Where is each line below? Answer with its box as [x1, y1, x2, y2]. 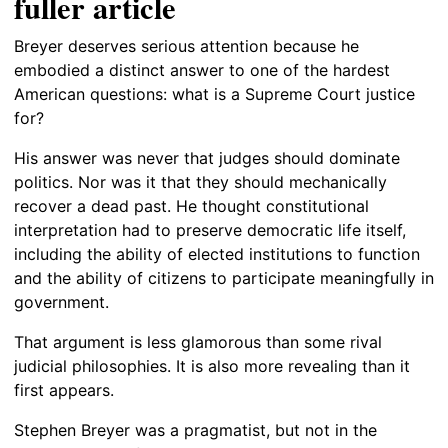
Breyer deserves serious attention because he [14, 35, 359, 56]
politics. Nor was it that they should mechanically [14, 171, 387, 192]
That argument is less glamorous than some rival [14, 331, 382, 352]
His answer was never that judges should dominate [14, 147, 400, 168]
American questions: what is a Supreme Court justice [14, 83, 415, 104]
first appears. [14, 379, 114, 400]
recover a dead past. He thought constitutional [14, 195, 369, 216]
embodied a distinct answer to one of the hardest [14, 59, 390, 80]
